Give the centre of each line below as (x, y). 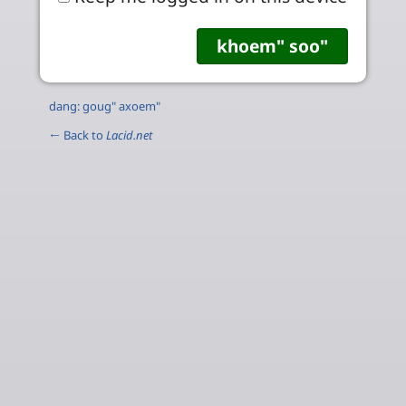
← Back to (77, 135)
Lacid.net (129, 135)
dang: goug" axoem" (105, 106)
